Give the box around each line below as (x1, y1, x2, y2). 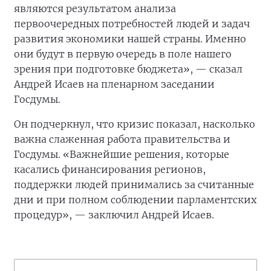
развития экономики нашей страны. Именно (14, 33, 246, 45)
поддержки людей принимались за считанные (14, 178, 254, 191)
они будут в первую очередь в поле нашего (14, 48, 232, 60)
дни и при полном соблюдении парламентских (14, 194, 256, 206)
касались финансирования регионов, (14, 163, 206, 175)
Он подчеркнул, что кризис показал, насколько (14, 118, 255, 130)
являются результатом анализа (14, 2, 176, 15)
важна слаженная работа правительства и (14, 133, 230, 145)
